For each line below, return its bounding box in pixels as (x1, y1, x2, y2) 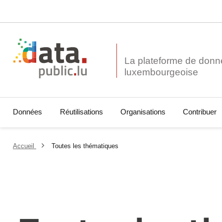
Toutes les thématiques (51, 142, 118, 150)
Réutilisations (59, 108, 103, 116)
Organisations (120, 108, 166, 116)
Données (13, 108, 43, 116)
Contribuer (182, 108, 217, 116)
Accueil (13, 142, 37, 150)
